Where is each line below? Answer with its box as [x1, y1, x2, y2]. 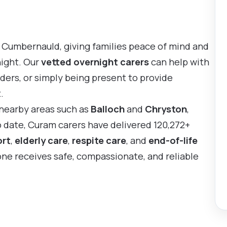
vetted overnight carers [41, 55, 149, 68]
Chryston [145, 102, 187, 116]
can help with [149, 55, 209, 68]
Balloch [91, 102, 125, 116]
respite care [72, 133, 126, 147]
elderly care [15, 133, 68, 147]
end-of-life [148, 133, 198, 147]
